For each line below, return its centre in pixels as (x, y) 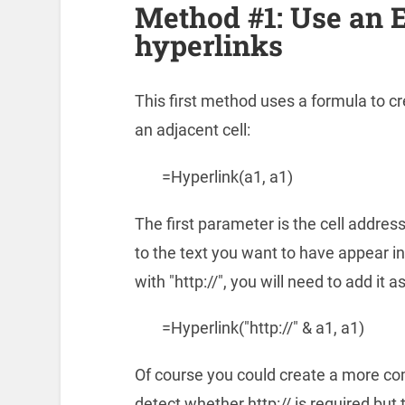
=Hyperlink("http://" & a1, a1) (263, 328)
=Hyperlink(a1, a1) (227, 176)
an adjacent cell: (192, 130)
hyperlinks (208, 46)
